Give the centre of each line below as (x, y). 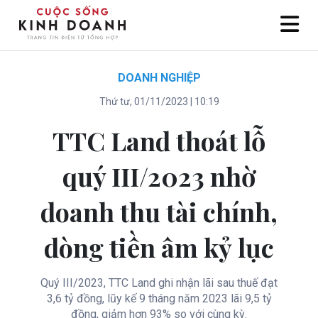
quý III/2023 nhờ (159, 176)
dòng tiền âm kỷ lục (159, 247)
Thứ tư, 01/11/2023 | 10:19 (159, 102)
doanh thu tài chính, (159, 212)
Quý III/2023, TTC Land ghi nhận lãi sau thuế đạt (159, 283)
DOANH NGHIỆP (159, 78)
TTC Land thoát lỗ (159, 141)
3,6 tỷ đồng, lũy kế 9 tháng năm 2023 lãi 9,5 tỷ (159, 298)
